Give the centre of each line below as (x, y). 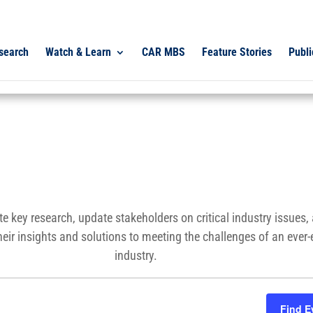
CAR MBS (163, 52)
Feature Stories (237, 52)
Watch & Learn (78, 52)
